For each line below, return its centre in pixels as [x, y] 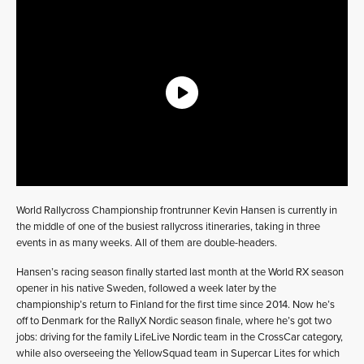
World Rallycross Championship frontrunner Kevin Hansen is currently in [177, 211]
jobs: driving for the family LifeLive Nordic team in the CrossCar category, [180, 338]
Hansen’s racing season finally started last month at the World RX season [180, 273]
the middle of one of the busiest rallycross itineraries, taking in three [168, 227]
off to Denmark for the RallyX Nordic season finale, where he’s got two [174, 321]
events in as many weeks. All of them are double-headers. [147, 243]
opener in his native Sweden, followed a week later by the [146, 289]
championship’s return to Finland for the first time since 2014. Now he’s [175, 305]
